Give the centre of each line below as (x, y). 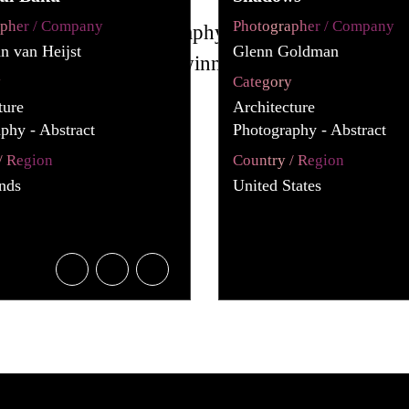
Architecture (273, 106)
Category (262, 81)
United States (277, 185)
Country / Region (288, 160)
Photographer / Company (313, 26)
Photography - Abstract (309, 129)
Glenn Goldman (285, 51)
